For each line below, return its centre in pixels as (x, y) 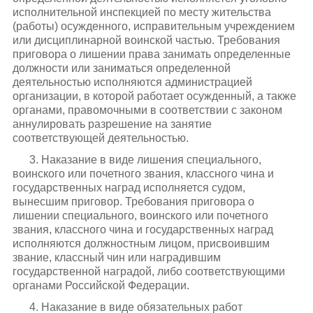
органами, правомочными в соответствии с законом (147, 110)
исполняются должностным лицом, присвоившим (141, 243)
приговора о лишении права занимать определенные (151, 54)
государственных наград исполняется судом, (129, 188)
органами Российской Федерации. (101, 285)
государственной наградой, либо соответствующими (148, 271)
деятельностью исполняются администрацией (132, 82)
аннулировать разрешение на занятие (112, 124)
